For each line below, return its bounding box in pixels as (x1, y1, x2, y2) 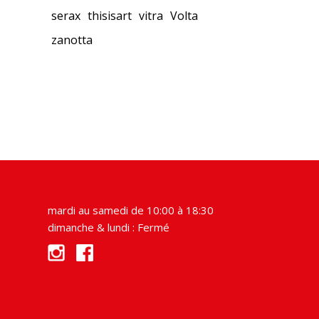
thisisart (88, 7, 132, 23)
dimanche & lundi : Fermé (48, 219, 169, 234)
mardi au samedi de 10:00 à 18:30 (48, 202, 214, 217)
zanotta (51, 31, 93, 48)
